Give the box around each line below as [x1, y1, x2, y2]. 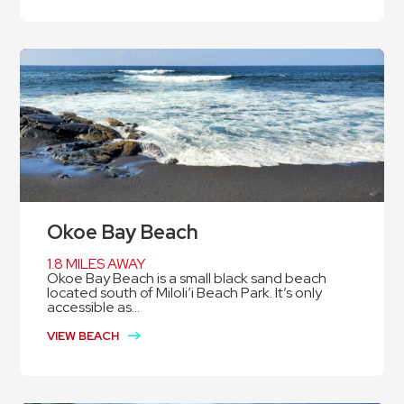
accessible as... [47, 298, 141, 317]
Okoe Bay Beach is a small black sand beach [47, 269, 327, 289]
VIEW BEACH [47, 328, 120, 344]
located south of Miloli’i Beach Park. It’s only [47, 283, 323, 303]
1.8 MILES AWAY [47, 254, 146, 274]
